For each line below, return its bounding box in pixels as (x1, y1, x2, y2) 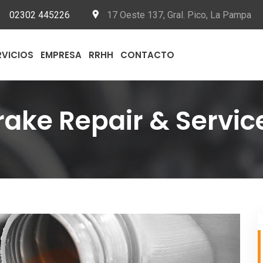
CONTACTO (120, 49, 174, 61)
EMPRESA (41, 49, 82, 61)
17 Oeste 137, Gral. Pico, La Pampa (107, 9, 252, 21)
